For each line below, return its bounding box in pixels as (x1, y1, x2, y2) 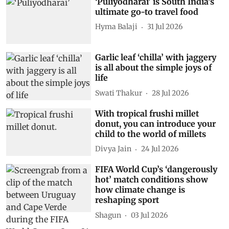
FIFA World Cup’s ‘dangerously (95, 164, 218, 175)
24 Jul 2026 (141, 144, 179, 154)
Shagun (95, 210, 122, 220)
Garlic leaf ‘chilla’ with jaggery (95, 52, 217, 63)
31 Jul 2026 (147, 22, 183, 32)
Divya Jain (95, 144, 132, 154)
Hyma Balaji (95, 22, 138, 32)
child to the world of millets (95, 128, 207, 139)
